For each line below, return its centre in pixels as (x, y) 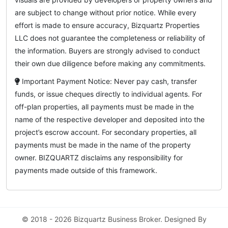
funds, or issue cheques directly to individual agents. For (108, 94)
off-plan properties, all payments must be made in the (104, 107)
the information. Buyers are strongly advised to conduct (107, 51)
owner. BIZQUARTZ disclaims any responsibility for (99, 158)
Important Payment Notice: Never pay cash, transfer (108, 81)
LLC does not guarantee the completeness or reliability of (110, 38)
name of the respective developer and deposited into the (110, 120)
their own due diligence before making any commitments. (110, 64)
